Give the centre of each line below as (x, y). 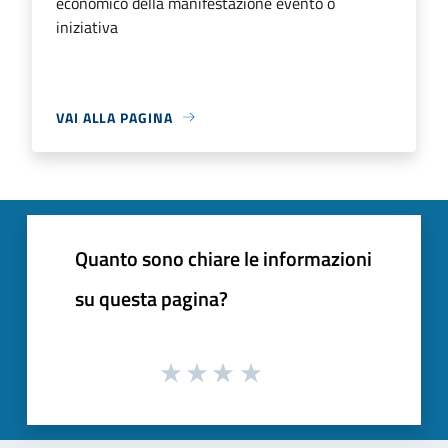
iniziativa (87, 26)
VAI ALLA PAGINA (114, 117)
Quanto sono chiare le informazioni (223, 258)
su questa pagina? (151, 298)
